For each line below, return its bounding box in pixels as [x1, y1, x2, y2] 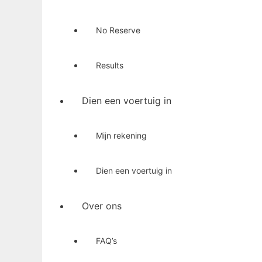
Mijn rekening [96, 130, 147, 140]
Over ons [82, 199, 122, 212]
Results [96, 60, 123, 70]
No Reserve [96, 25, 140, 35]
